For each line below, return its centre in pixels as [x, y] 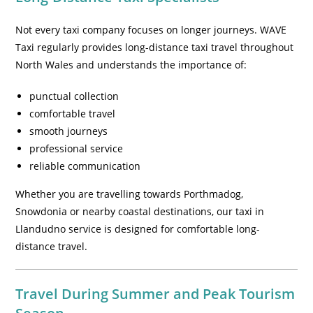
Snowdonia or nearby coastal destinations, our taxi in [140, 211]
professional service [77, 148]
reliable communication [85, 166]
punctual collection [74, 96]
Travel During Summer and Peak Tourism [155, 294]
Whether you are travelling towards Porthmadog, [130, 194]
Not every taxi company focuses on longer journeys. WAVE [151, 30]
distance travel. [52, 246]
